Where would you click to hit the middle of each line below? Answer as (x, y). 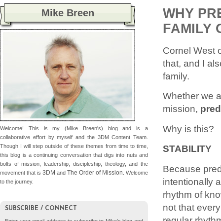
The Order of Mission (95, 173)
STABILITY (187, 149)
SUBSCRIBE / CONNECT (41, 209)
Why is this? (188, 129)
